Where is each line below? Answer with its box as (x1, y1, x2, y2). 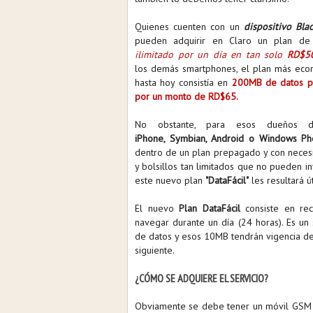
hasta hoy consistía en (135, 76, 232, 89)
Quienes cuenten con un (135, 20, 244, 33)
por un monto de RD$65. (135, 90, 238, 103)
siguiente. (135, 244, 175, 256)
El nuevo (135, 202, 180, 214)
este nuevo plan (135, 174, 205, 187)
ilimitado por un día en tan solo (135, 48, 287, 61)
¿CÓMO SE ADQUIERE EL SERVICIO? (135, 271, 268, 285)
